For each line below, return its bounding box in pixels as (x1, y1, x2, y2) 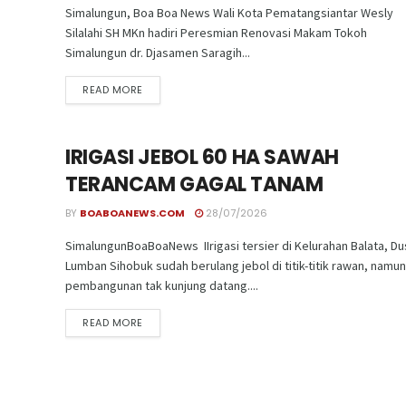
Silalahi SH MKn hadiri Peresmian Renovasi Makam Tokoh (65, 24, 367, 41)
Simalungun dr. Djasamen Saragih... (65, 43, 250, 61)
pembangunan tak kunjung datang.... (65, 277, 258, 295)
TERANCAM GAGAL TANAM (65, 170, 324, 199)
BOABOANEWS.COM (80, 206, 185, 221)
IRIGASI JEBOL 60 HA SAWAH (65, 143, 339, 172)
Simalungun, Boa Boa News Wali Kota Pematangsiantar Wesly (65, 4, 393, 21)
